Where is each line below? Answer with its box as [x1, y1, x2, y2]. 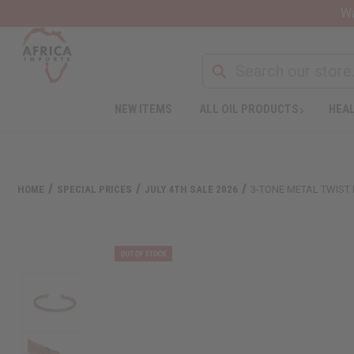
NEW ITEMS [114, 101, 172, 116]
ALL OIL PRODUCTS [198, 101, 299, 116]
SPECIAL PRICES [57, 183, 133, 195]
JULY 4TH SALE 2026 [145, 183, 239, 195]
